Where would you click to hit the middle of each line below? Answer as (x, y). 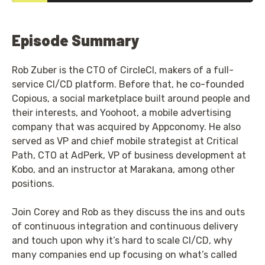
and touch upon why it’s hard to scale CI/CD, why (122, 240)
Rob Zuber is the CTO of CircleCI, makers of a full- (123, 70)
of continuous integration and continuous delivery (125, 226)
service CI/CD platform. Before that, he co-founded (128, 84)
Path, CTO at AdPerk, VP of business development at (129, 155)
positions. (33, 183)
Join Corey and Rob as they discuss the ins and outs (128, 212)
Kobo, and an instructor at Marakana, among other (123, 169)
